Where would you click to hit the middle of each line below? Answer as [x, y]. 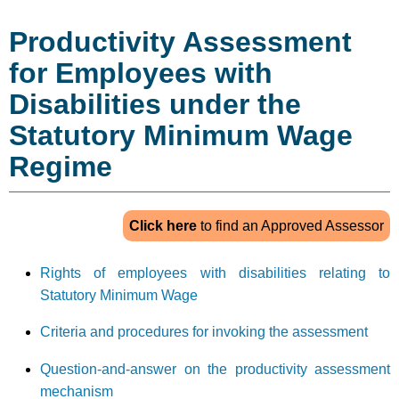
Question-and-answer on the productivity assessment [215, 369]
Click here [163, 225]
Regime [61, 166]
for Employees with [141, 73]
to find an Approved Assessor [290, 225]
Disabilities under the [155, 104]
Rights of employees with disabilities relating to [215, 273]
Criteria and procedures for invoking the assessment [204, 332]
